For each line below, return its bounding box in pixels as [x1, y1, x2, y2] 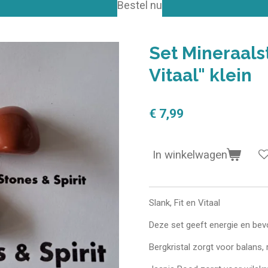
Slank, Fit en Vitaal [149, 197, 220, 208]
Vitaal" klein [149, 65, 252, 86]
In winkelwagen [153, 148, 227, 162]
